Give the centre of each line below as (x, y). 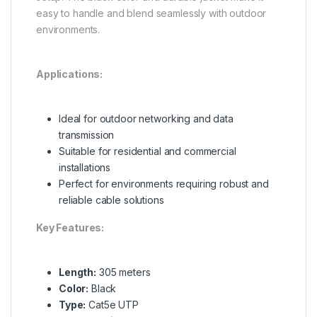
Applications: (70, 74)
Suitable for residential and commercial (148, 151)
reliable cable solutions (111, 200)
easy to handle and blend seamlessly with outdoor (151, 13)
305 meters (123, 272)
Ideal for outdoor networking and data (146, 118)
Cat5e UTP (112, 304)
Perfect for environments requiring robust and (164, 183)
